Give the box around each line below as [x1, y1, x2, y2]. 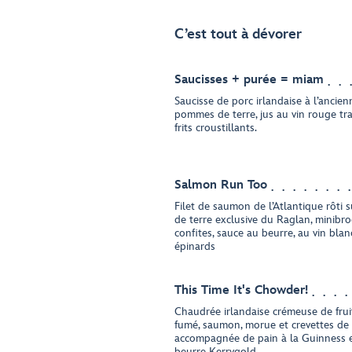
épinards [174, 240, 215, 253]
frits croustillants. [174, 121, 257, 134]
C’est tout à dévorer [174, 26, 302, 42]
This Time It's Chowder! [174, 283, 308, 298]
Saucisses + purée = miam [174, 72, 324, 87]
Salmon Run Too [174, 178, 267, 192]
